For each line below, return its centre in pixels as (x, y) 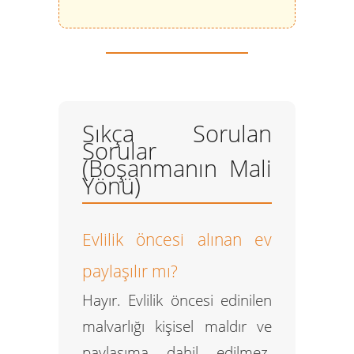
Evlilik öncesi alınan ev (177, 239)
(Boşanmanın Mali (177, 168)
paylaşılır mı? (130, 271)
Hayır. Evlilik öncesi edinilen (177, 300)
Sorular (119, 151)
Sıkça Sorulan (177, 134)
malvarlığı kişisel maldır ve (177, 326)
